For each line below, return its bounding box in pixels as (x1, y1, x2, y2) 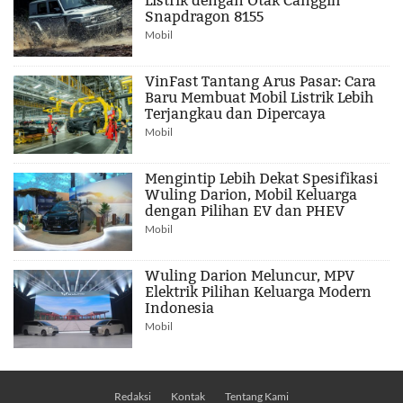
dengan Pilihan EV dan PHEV (145, 201, 345, 219)
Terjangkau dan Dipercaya (145, 104, 327, 122)
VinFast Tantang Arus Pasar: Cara (145, 72, 377, 90)
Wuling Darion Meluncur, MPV (145, 266, 355, 284)
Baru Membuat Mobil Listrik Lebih (145, 88, 374, 106)
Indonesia (145, 299, 215, 317)
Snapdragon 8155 (145, 7, 264, 25)
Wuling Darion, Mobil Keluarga (145, 185, 358, 203)
